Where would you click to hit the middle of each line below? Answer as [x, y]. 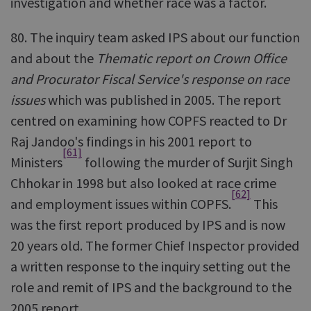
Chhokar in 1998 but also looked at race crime [143, 183]
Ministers [36, 162]
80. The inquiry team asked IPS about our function [155, 37]
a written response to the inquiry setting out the [150, 266]
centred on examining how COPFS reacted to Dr [149, 120]
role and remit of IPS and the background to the [151, 287]
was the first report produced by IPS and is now [148, 225]
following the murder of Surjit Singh [187, 162]
